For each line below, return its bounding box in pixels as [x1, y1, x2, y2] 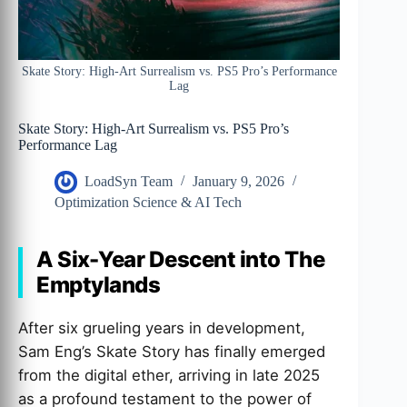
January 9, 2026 [193, 174, 284, 190]
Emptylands [36, 272, 161, 299]
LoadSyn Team [84, 174, 173, 190]
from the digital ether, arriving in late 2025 [18, 366, 320, 385]
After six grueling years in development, [18, 319, 305, 338]
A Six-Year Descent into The [36, 246, 325, 273]
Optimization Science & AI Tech [55, 194, 242, 211]
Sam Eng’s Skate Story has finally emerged [18, 342, 325, 362]
